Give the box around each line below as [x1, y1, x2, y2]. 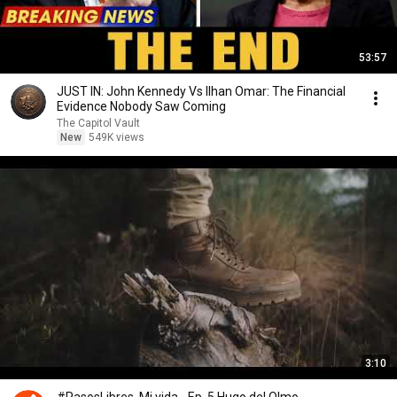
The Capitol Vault [57, 117, 140, 129]
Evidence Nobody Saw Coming [57, 99, 226, 113]
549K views [89, 131, 144, 144]
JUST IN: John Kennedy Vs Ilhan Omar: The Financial [57, 84, 346, 98]
